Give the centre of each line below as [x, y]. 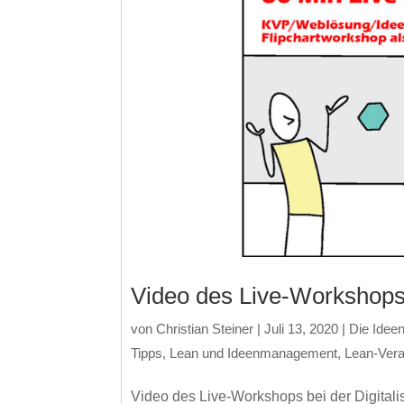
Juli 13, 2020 [302, 328]
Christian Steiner [205, 328]
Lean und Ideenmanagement [254, 353]
